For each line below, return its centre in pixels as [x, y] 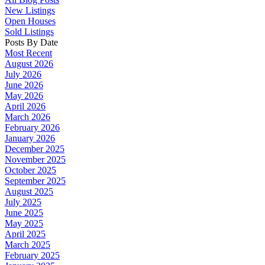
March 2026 [28, 117]
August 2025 [29, 191]
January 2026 [30, 138]
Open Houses [30, 21]
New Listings [30, 10]
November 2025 [35, 159]
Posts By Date [31, 42]
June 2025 [24, 212]
